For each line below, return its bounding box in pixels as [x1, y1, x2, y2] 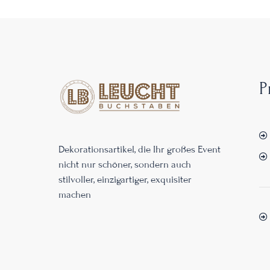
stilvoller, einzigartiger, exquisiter [58, 174, 192, 186]
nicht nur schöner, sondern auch [58, 159, 191, 171]
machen [58, 189, 91, 201]
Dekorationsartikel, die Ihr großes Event [58, 143, 221, 155]
